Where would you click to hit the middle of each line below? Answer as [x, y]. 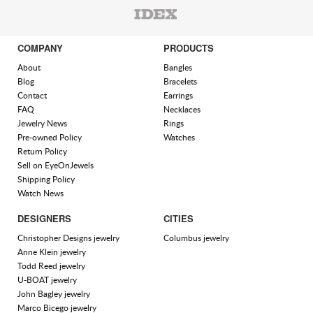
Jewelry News [42, 124]
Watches [179, 138]
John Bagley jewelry [54, 294]
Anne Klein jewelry [52, 252]
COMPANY [40, 48]
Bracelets [180, 82]
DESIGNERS [44, 219]
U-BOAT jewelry [47, 280]
